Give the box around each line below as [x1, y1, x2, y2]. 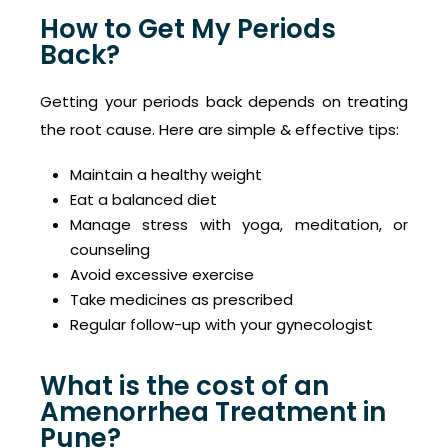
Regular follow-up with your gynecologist [70, 314, 373, 336]
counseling [70, 239, 150, 261]
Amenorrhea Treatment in [40, 394, 386, 431]
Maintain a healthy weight [70, 164, 262, 186]
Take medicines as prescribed [70, 289, 293, 311]
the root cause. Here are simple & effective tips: [40, 119, 399, 141]
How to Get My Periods [40, 11, 336, 48]
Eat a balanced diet [70, 189, 217, 211]
